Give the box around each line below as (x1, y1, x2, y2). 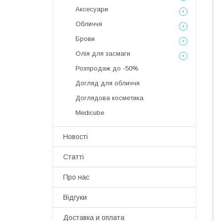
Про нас (63, 173, 89, 181)
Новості (63, 133, 88, 141)
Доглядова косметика (75, 94, 144, 102)
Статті (63, 153, 84, 161)
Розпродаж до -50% (75, 65, 139, 72)
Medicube (75, 109, 104, 116)
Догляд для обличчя (75, 79, 140, 87)
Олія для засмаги (75, 50, 130, 57)
